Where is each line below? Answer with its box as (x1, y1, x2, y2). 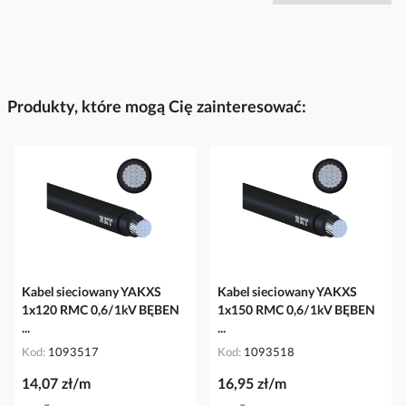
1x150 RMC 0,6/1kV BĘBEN (217, 304, 375, 317)
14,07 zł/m (22, 376, 91, 391)
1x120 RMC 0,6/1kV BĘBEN (22, 304, 179, 317)
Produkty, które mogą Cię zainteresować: (7, 100, 306, 117)
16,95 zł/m (217, 376, 286, 391)
